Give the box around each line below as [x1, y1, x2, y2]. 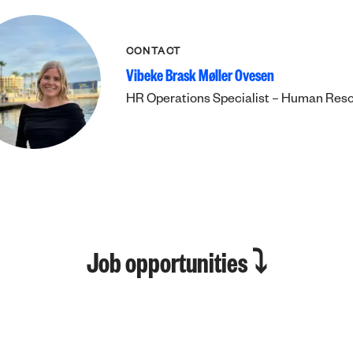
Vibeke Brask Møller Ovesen [125, 69, 274, 88]
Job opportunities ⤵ [86, 253, 267, 284]
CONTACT [125, 47, 181, 58]
